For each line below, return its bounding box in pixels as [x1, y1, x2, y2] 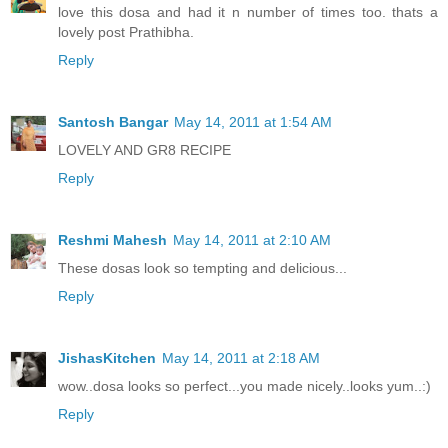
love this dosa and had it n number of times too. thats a [58, 4, 438, 21]
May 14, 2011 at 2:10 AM [173, 232, 331, 249]
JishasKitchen [58, 350, 156, 367]
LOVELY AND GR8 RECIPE [58, 142, 231, 159]
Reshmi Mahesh [58, 232, 167, 249]
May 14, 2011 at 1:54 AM [174, 114, 332, 131]
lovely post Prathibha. [58, 24, 194, 41]
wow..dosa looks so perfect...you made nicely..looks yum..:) [58, 378, 431, 395]
